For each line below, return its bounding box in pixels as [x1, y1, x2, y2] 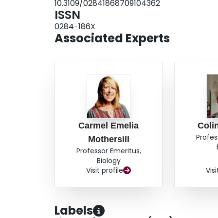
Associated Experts [54, 30, 170, 47]
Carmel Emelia [78, 121, 139, 131]
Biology [96, 156, 121, 166]
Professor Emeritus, [76, 146, 141, 156]
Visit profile [86, 165, 124, 176]
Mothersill [88, 134, 129, 145]
